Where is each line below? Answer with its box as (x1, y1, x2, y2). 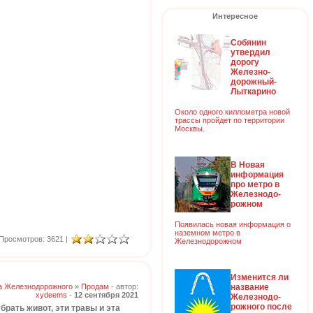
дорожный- (231, 76, 277, 87)
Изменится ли (231, 272, 289, 282)
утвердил (231, 47, 270, 57)
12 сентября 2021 (74, 291, 138, 299)
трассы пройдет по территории (175, 115, 284, 124)
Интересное (212, 12, 258, 20)
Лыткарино (231, 86, 276, 96)
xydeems (36, 291, 67, 299)
